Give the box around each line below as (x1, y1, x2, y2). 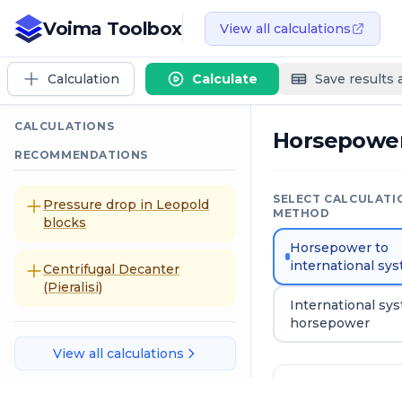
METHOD (273, 206, 330, 220)
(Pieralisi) (43, 279, 102, 295)
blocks (43, 214, 86, 231)
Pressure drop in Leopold (43, 197, 209, 213)
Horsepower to (290, 240, 389, 256)
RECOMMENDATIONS (14, 148, 148, 162)
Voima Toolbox (43, 17, 182, 39)
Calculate (192, 71, 258, 87)
